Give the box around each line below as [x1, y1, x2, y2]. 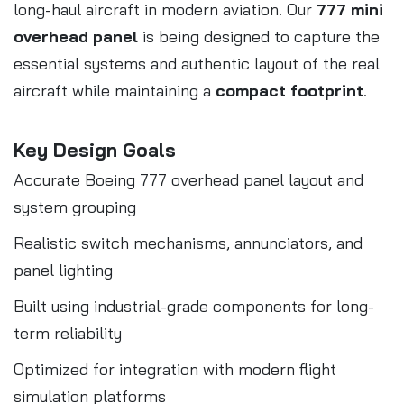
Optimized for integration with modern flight [14, 358, 336, 380]
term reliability [14, 322, 122, 344]
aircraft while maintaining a [14, 79, 216, 101]
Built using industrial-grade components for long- [14, 295, 374, 317]
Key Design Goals [14, 137, 176, 161]
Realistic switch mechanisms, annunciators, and [14, 232, 363, 253]
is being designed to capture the [138, 25, 380, 47]
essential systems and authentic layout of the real [14, 52, 380, 74]
